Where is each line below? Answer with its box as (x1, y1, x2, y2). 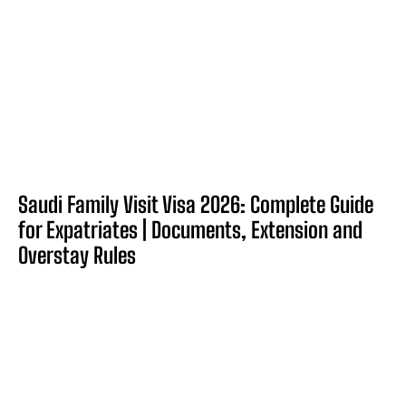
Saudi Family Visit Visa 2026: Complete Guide (18, 190, 373, 217)
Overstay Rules (18, 241, 136, 268)
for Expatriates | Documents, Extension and (18, 216, 362, 243)
